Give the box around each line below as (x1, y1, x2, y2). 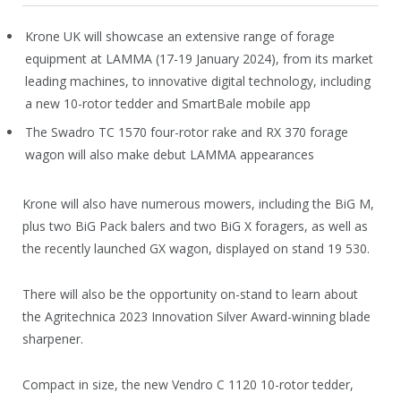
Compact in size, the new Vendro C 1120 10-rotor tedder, (22, 375, 354, 393)
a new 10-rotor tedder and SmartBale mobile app (25, 95, 311, 112)
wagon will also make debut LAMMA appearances (25, 146, 314, 163)
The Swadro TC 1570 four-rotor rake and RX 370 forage (25, 124, 348, 141)
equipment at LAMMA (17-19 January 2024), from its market (25, 50, 373, 67)
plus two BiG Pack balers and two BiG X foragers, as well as (22, 217, 368, 235)
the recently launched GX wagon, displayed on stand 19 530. (22, 239, 370, 257)
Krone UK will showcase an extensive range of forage (25, 28, 335, 45)
